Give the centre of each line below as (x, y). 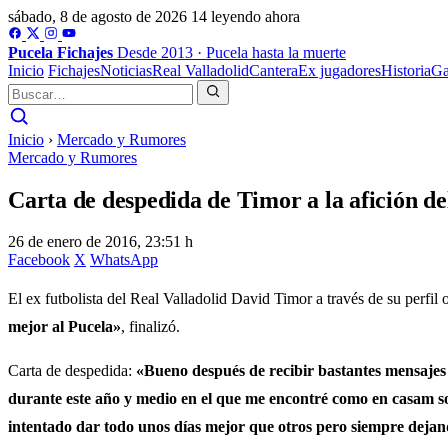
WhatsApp (124, 259)
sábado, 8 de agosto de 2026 (97, 16)
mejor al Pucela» (64, 326)
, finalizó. (150, 326)
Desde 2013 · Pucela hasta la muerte (231, 52)
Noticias (126, 70)
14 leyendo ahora (245, 16)
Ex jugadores (339, 70)
